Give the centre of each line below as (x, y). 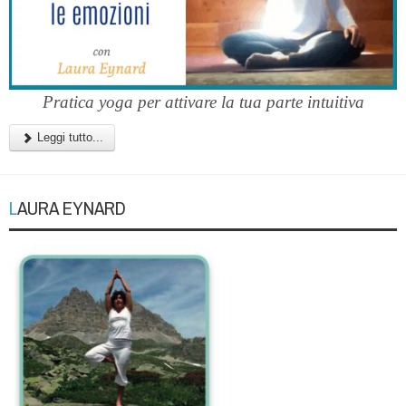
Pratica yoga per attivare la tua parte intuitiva (203, 102)
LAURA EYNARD (72, 208)
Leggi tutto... (68, 138)
